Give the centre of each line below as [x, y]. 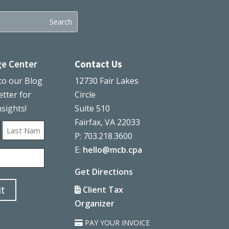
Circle [85, 95]
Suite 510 [92, 109]
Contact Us [98, 64]
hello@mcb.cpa [112, 150]
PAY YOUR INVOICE [117, 223]
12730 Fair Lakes [106, 81]
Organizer [94, 204]
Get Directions [104, 172]
